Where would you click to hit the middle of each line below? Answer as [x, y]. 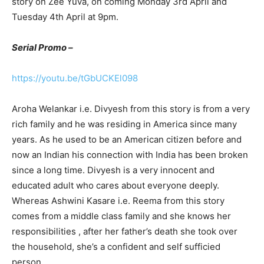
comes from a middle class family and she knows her [121, 216]
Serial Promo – [42, 47]
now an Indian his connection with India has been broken [130, 154]
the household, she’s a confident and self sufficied [116, 246]
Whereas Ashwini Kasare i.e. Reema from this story [118, 200]
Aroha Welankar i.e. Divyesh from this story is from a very [131, 108]
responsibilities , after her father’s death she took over [125, 231]
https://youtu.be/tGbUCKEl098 [75, 78]
